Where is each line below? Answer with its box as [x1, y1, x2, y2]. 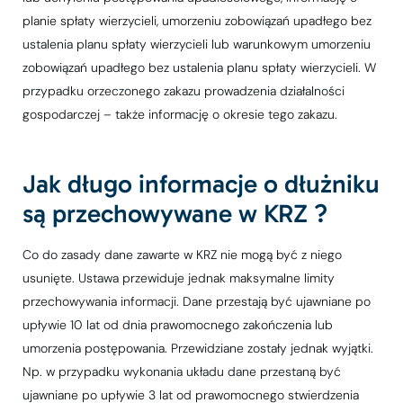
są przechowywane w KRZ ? [22, 197, 327, 228]
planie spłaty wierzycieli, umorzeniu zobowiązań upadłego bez [22, 12, 372, 29]
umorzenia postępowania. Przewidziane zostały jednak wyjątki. [22, 339, 373, 356]
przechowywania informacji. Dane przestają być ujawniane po [22, 292, 371, 309]
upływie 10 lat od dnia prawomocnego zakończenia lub [22, 316, 333, 333]
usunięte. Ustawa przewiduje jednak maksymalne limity [22, 269, 335, 286]
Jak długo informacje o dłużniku [22, 167, 380, 199]
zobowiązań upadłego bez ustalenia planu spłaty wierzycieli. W [22, 58, 376, 76]
